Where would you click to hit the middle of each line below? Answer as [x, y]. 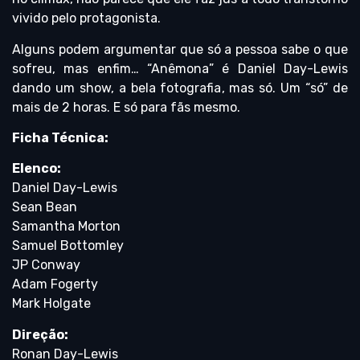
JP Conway [46, 265]
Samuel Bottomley [68, 246]
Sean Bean [45, 207]
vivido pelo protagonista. [86, 18]
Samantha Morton [66, 227]
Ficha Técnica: [60, 137]
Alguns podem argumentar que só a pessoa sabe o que [180, 49]
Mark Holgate [51, 304]
